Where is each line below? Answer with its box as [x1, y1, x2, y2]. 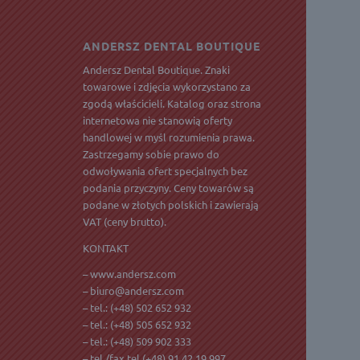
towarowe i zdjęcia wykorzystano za [83, 80, 252, 94]
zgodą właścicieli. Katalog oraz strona [83, 96, 262, 111]
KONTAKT [83, 240, 129, 255]
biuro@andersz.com [90, 283, 185, 297]
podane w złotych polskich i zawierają [83, 198, 260, 212]
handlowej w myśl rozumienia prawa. [83, 130, 256, 145]
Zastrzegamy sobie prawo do [83, 147, 220, 162]
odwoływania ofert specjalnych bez [83, 164, 248, 178]
